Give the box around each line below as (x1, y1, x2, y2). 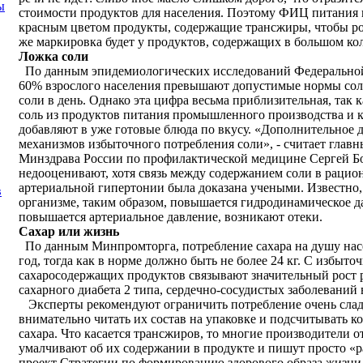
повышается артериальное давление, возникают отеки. (19, 209, 326, 224)
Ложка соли (19, 49, 88, 63)
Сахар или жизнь (19, 224, 119, 238)
